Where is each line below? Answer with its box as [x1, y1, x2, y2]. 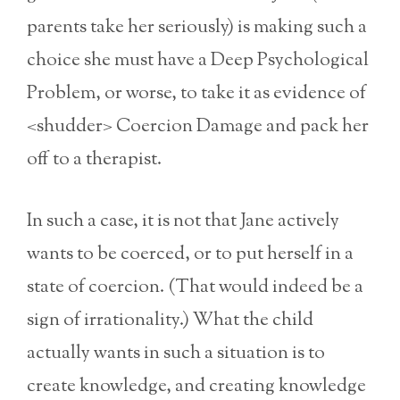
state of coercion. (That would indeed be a [27, 273, 363, 301]
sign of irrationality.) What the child [27, 306, 313, 334]
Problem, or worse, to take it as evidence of [27, 80, 366, 108]
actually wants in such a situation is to [27, 339, 325, 367]
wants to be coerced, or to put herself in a [27, 240, 354, 268]
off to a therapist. [27, 146, 162, 174]
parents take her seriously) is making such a [27, 14, 367, 42]
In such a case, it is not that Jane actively [27, 207, 339, 235]
